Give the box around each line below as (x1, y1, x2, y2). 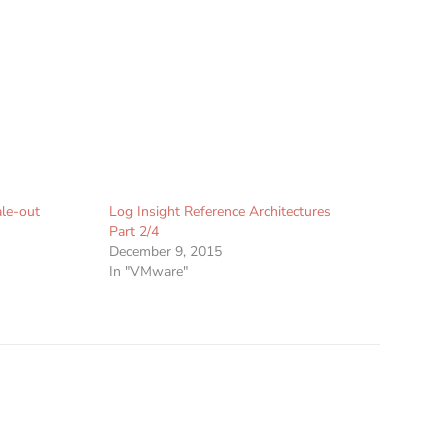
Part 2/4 (109, 222, 160, 242)
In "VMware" (109, 262, 189, 282)
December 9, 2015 (109, 242, 223, 262)
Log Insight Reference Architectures (109, 202, 332, 222)
